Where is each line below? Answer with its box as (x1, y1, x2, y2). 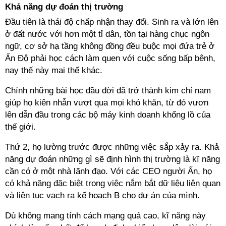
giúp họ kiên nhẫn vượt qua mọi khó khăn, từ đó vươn (5, 98, 208, 107)
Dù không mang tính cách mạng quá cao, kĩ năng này (5, 211, 206, 220)
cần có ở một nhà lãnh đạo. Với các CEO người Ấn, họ (5, 166, 212, 176)
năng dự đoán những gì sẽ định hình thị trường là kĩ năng (5, 154, 220, 164)
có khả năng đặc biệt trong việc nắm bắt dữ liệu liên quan (5, 179, 220, 188)
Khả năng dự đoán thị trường (5, 2, 123, 12)
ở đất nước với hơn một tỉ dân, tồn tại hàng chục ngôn (5, 29, 209, 39)
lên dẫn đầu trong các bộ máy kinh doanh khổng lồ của (5, 110, 210, 120)
